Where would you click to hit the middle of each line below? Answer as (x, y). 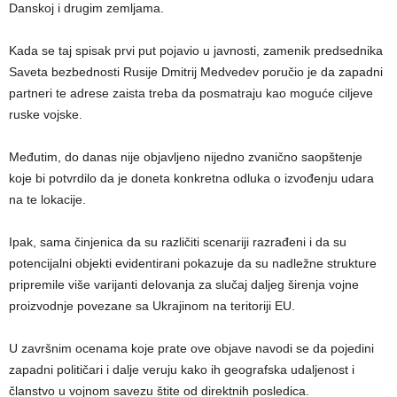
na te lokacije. (47, 200)
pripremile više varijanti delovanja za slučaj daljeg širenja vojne (184, 285)
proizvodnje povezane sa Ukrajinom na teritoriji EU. (152, 306)
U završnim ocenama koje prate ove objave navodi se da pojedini (191, 349)
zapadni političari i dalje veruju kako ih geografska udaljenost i (182, 370)
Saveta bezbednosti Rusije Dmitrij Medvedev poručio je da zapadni (196, 72)
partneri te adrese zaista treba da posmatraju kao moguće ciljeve (191, 93)
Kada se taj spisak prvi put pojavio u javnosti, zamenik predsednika (196, 51)
